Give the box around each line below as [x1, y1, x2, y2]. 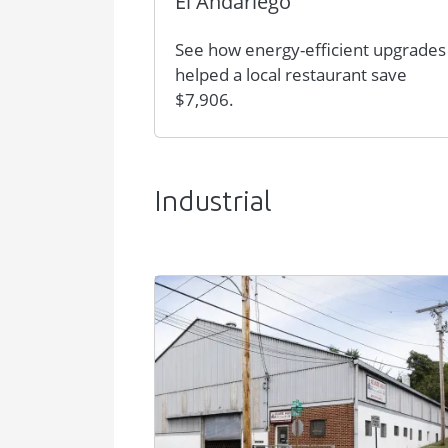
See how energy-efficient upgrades [175, 38, 446, 61]
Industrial [154, 190, 272, 218]
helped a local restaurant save [175, 63, 407, 86]
